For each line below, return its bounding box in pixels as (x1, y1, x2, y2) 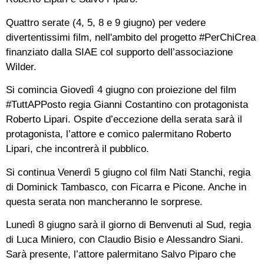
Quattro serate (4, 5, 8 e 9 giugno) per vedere (6, 16, 206, 28)
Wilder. (6, 61, 37, 72)
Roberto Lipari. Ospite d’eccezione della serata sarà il (6, 114, 242, 126)
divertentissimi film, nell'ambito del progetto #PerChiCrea (6, 31, 256, 43)
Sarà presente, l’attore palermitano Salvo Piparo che (6, 248, 236, 260)
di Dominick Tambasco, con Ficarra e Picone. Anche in (6, 181, 246, 193)
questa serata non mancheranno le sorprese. (6, 196, 203, 207)
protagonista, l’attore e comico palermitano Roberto (6, 128, 231, 140)
